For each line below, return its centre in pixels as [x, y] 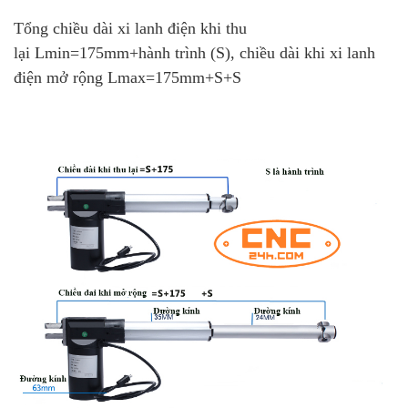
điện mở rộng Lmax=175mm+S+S [127, 77]
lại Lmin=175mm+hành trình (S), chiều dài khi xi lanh [194, 52]
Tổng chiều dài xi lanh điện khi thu [130, 28]
